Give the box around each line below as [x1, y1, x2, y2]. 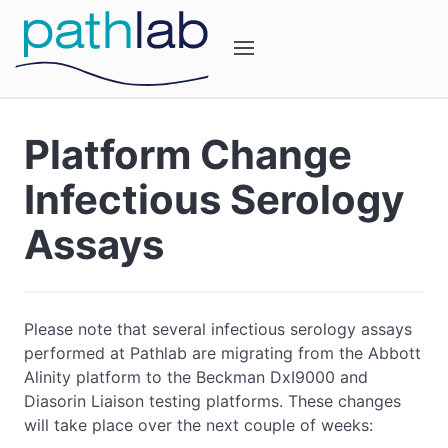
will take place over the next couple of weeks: [24, 415, 373, 435]
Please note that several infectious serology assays [24, 319, 412, 339]
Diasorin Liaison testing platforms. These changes [24, 391, 401, 411]
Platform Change [24, 130, 352, 179]
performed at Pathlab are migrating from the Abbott [24, 343, 421, 363]
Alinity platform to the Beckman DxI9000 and [24, 367, 368, 387]
